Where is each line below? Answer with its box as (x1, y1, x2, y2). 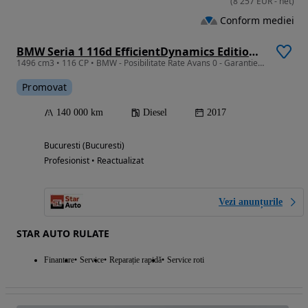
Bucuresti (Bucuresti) (44, 139, 124, 151)
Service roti (167, 254, 204, 265)
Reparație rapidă (109, 254, 162, 265)
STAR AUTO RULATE (16, 226, 109, 240)
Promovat (22, 80, 67, 93)
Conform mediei (220, 14, 294, 27)
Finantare (44, 254, 74, 265)
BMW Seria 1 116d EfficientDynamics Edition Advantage (249, 43, 258, 59)
